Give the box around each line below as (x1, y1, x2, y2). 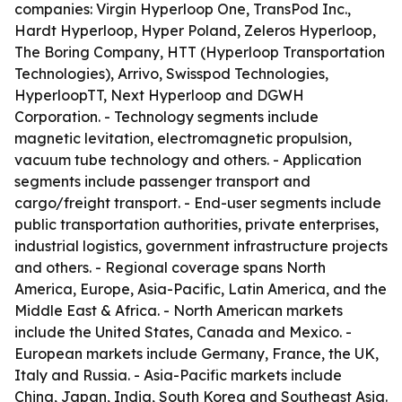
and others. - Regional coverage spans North (14, 258, 326, 276)
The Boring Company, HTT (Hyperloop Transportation (14, 43, 385, 61)
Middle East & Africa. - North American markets (14, 301, 343, 319)
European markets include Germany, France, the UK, (14, 345, 379, 363)
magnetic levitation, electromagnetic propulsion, (14, 129, 352, 147)
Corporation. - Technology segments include (14, 108, 319, 126)
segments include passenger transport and (14, 172, 310, 190)
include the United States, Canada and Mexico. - (14, 323, 352, 341)
